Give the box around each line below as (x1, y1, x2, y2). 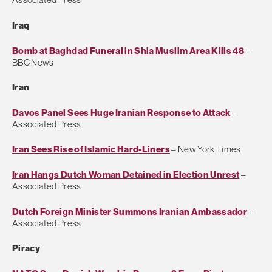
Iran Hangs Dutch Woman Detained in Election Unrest (12, 169, 240, 181)
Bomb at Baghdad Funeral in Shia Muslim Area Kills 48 (12, 44, 245, 56)
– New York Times (169, 143, 241, 155)
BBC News (12, 56, 54, 68)
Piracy (12, 242, 41, 254)
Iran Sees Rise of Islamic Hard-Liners (12, 143, 170, 155)
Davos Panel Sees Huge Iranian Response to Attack (12, 106, 231, 118)
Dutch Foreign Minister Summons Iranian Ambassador (12, 205, 248, 217)
